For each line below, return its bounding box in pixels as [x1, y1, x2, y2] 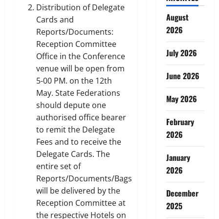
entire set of [36, 160, 81, 172]
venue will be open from [36, 63, 125, 74]
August [166, 11, 189, 23]
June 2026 [166, 69, 199, 82]
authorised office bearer [36, 111, 126, 123]
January [166, 151, 190, 163]
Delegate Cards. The [36, 148, 110, 159]
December [166, 187, 198, 199]
